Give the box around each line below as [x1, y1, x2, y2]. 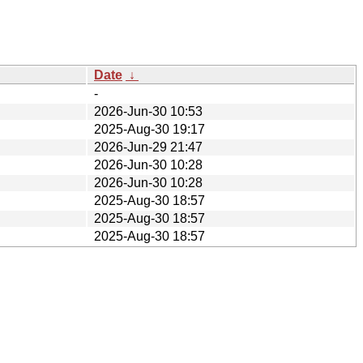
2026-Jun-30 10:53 [94, 104, 203, 118]
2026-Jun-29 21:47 [94, 139, 203, 154]
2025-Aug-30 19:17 [94, 122, 205, 136]
